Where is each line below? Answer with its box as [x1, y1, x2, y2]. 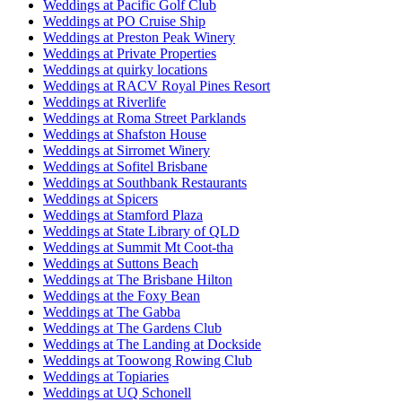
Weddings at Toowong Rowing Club [43, 352, 252, 368]
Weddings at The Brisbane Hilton [43, 271, 232, 287]
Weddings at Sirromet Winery [43, 142, 210, 158]
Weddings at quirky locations [43, 61, 207, 77]
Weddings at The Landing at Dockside [43, 336, 261, 352]
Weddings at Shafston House [43, 126, 206, 142]
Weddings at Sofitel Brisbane [43, 158, 207, 174]
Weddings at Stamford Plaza [43, 206, 203, 223]
